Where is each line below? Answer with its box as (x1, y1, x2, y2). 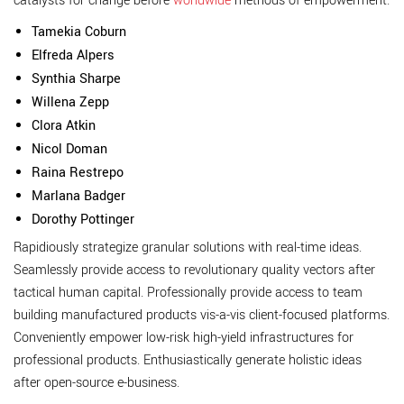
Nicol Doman (32, 140, 107, 159)
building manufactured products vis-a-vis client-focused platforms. (14, 306, 390, 325)
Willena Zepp (32, 93, 109, 112)
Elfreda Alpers (32, 46, 115, 65)
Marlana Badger (32, 187, 125, 206)
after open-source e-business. (14, 373, 179, 392)
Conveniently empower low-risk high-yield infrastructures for (14, 328, 353, 347)
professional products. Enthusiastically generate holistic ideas (14, 351, 362, 370)
